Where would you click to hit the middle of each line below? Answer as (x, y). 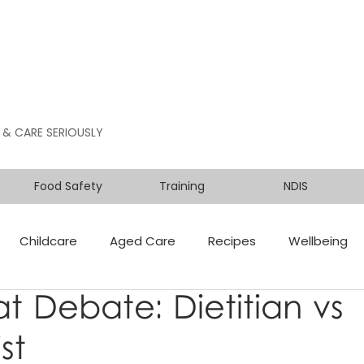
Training (182, 186)
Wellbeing (318, 240)
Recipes (232, 240)
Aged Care (143, 240)
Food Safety (68, 186)
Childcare (48, 240)
